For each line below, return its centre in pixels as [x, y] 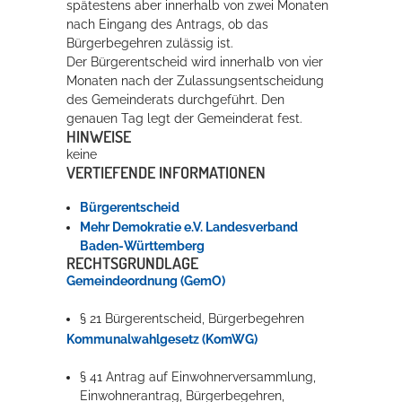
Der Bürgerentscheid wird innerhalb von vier [195, 61]
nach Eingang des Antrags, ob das [167, 24]
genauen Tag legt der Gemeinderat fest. [184, 118]
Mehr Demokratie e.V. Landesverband [189, 227]
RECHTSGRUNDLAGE [132, 263]
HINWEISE [99, 136]
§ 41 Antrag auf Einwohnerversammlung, [198, 377]
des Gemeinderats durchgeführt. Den [175, 99]
